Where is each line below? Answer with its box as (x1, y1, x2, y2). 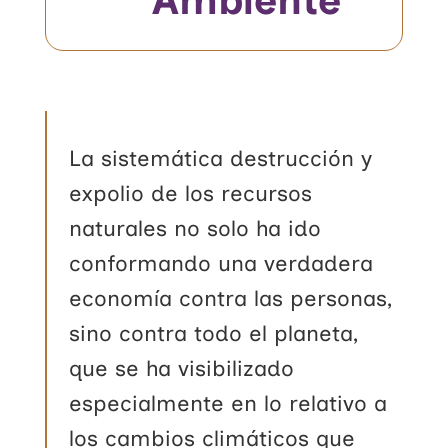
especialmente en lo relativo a (69, 389, 388, 417)
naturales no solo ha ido (69, 214, 322, 242)
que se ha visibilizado (69, 354, 295, 382)
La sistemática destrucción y (69, 144, 373, 172)
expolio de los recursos (69, 179, 313, 207)
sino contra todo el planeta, (69, 319, 359, 347)
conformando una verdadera (69, 249, 374, 277)
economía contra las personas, (69, 284, 393, 312)
